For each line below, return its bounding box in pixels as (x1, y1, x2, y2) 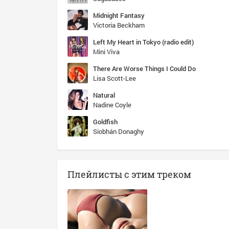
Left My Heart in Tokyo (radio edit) (93, 37, 194, 47)
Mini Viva (93, 47, 120, 56)
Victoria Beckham (93, 20, 145, 30)
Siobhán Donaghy (93, 127, 144, 136)
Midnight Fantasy (93, 11, 145, 20)
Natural (93, 90, 115, 100)
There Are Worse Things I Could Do (93, 64, 196, 73)
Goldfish (93, 117, 118, 126)
